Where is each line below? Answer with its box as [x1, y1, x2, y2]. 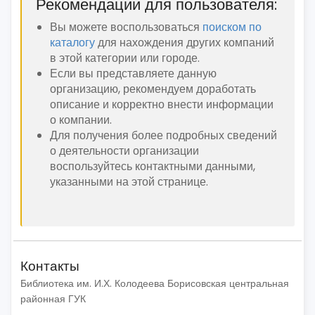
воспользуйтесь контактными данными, [50, 158, 255, 174]
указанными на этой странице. [50, 174, 208, 190]
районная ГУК [20, 292, 86, 306]
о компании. [50, 112, 112, 128]
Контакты [20, 257, 79, 276]
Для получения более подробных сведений [50, 127, 277, 143]
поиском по [202, 19, 262, 35]
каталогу [50, 34, 95, 51]
